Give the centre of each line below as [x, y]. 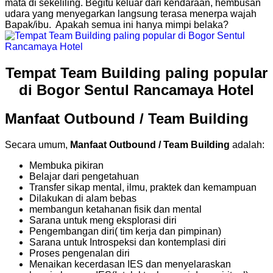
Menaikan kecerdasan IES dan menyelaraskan [130, 264]
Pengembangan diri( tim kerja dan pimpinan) [125, 232]
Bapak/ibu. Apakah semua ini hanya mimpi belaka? [117, 24]
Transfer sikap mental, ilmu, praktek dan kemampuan [143, 188]
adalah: [247, 145]
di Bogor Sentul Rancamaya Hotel [136, 90]
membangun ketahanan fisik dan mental [115, 210]
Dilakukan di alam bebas [83, 199]
